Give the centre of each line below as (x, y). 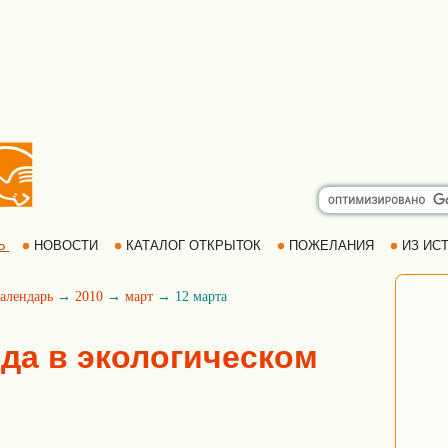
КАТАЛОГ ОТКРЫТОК (193, 245)
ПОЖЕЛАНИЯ (331, 245)
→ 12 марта (190, 296)
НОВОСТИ (65, 245)
